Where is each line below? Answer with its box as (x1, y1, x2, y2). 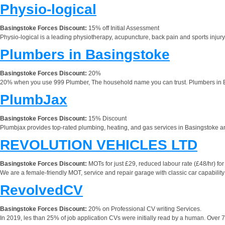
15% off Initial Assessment (87, 24, 159, 32)
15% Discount (87, 115, 127, 122)
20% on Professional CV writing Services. (87, 205, 201, 212)
